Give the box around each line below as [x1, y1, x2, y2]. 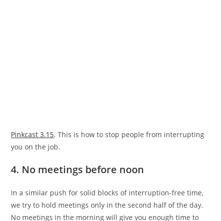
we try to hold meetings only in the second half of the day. [11, 200, 204, 210]
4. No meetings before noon [11, 162, 145, 176]
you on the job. [11, 142, 61, 151]
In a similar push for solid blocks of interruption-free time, [11, 187, 204, 197]
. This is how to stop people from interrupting [54, 129, 205, 139]
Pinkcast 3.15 [11, 129, 54, 139]
